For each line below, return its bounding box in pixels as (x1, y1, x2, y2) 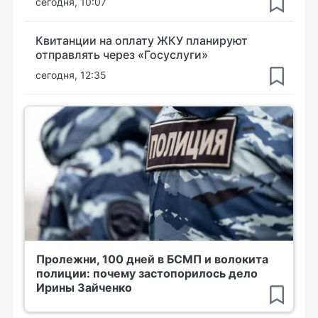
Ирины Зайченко (36, 280, 132, 295)
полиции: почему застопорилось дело (36, 265, 258, 280)
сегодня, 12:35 (35, 68, 106, 81)
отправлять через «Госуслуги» (35, 47, 208, 62)
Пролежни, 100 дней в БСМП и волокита (36, 251, 268, 266)
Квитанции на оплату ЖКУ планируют (35, 33, 248, 48)
